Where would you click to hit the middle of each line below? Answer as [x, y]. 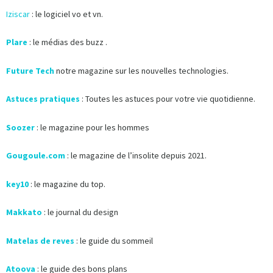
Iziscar [18, 14]
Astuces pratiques [43, 99]
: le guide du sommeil [115, 240]
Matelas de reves [40, 240]
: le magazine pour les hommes [93, 127]
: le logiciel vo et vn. [66, 14]
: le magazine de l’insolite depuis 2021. [136, 156]
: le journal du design [80, 212]
